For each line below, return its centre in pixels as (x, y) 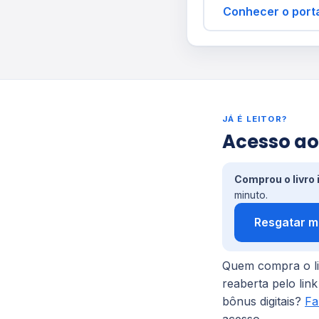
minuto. (251, 195)
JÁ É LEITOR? (255, 119)
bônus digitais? (263, 302)
